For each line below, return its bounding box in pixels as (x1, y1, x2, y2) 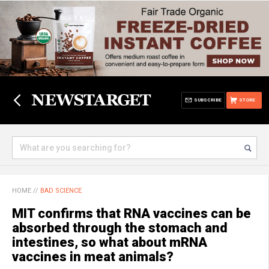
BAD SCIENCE (40, 187, 82, 195)
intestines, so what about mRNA (12, 235, 207, 250)
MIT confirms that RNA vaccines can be (12, 206, 251, 221)
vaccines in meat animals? (12, 249, 174, 264)
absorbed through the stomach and (12, 220, 228, 235)
